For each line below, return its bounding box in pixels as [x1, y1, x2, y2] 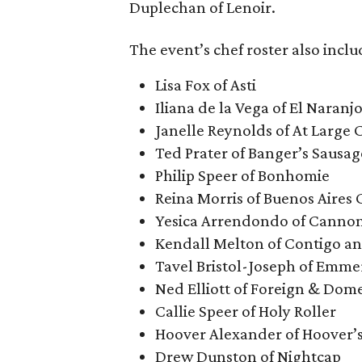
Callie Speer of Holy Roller [155, 301, 336, 321]
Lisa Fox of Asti [155, 75, 256, 95]
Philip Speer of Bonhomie [155, 166, 330, 185]
